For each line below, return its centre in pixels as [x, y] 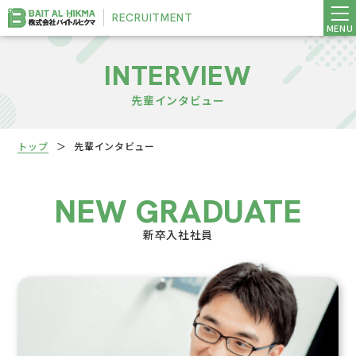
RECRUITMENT [153, 18]
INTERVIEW [178, 75]
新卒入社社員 [178, 234]
